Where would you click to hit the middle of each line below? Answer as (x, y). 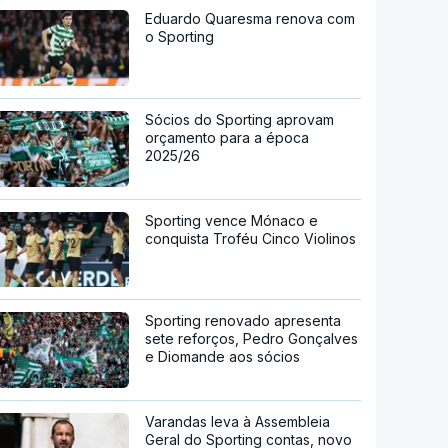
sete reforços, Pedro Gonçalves (252, 339)
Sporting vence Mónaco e (232, 220)
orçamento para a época (227, 137)
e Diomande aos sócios (223, 357)
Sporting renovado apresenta (243, 321)
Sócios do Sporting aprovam (240, 119)
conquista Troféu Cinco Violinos (251, 238)
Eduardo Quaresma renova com (250, 18)
